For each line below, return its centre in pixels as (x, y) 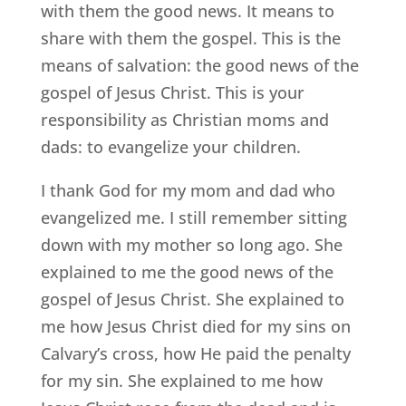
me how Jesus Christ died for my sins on (195, 327)
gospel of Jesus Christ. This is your (172, 93)
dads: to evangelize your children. (170, 147)
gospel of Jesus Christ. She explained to (192, 300)
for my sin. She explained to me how (181, 381)
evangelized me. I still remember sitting (193, 218)
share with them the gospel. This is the (190, 39)
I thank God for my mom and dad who (188, 191)
